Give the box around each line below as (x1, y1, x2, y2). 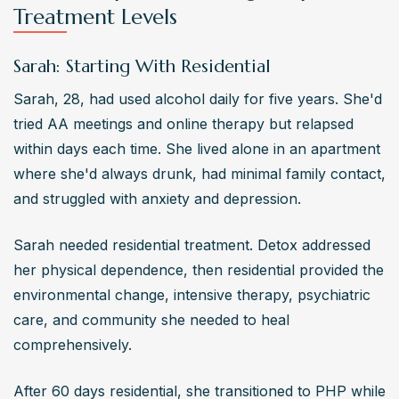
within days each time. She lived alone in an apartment (13, 139, 380, 158)
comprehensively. (13, 335, 132, 354)
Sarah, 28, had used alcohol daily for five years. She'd (13, 89, 382, 108)
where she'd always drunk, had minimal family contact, (13, 164, 386, 183)
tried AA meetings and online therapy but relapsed (13, 114, 354, 133)
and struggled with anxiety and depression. (13, 189, 301, 208)
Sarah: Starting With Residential (13, 54, 271, 77)
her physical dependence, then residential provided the (13, 260, 384, 279)
